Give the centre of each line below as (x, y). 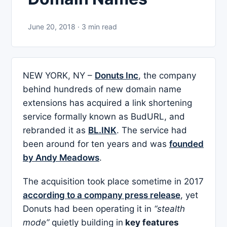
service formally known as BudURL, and (104, 116)
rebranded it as (55, 130)
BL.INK (102, 130)
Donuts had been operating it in (87, 209)
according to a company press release (102, 195)
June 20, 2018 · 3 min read (72, 26)
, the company (167, 75)
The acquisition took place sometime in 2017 (113, 181)
